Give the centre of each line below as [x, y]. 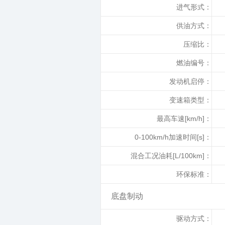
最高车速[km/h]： [184, 119]
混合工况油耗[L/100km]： [171, 156]
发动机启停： [190, 81]
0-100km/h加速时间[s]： [173, 137]
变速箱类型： [190, 100]
